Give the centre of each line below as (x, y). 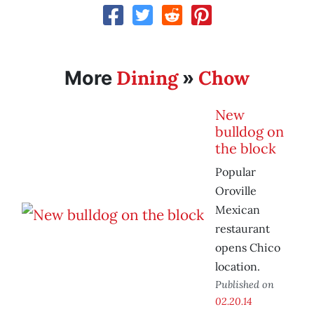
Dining (147, 78)
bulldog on (250, 132)
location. (238, 267)
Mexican (238, 210)
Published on (245, 285)
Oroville (236, 191)
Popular (235, 172)
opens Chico (248, 248)
